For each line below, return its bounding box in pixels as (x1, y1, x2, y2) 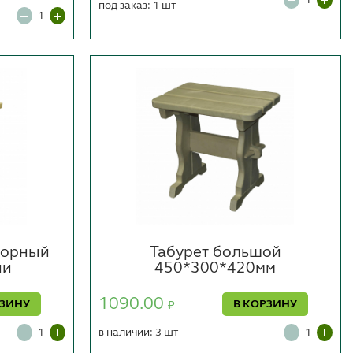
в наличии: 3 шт (98, 327, 178, 339)
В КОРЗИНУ (233, 299, 298, 310)
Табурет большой (149, 245, 281, 262)
